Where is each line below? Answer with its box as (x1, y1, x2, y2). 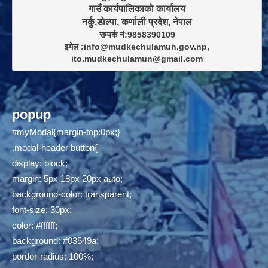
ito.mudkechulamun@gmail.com (71, 54, 203, 64)
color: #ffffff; (12, 220, 57, 230)
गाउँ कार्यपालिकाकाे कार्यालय (89, 4, 185, 14)
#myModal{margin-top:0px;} (12, 126, 120, 137)
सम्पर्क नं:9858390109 (99, 30, 175, 40)
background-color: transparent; (12, 188, 132, 199)
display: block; (12, 157, 68, 168)
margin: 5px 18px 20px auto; (12, 173, 123, 184)
